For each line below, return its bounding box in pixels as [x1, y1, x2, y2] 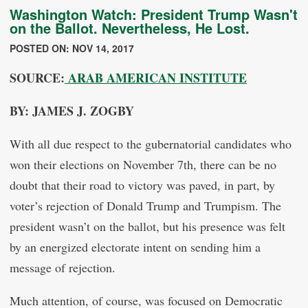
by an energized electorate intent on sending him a [10, 239, 261, 255]
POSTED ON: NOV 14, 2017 [10, 41, 134, 55]
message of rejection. [10, 259, 115, 276]
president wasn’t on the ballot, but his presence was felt [10, 218, 285, 234]
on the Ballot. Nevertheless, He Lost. [10, 18, 250, 38]
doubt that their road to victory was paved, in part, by [10, 177, 275, 193]
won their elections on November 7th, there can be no [10, 156, 276, 173]
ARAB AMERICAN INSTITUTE [65, 69, 247, 87]
